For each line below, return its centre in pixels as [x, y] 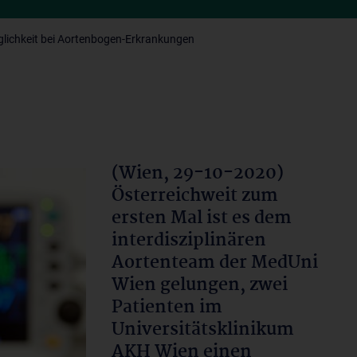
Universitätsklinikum [203, 330]
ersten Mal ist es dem [202, 218]
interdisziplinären [189, 241]
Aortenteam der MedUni [215, 263]
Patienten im [167, 308]
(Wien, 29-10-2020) [198, 174]
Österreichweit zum [195, 196]
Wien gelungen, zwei [200, 285]
